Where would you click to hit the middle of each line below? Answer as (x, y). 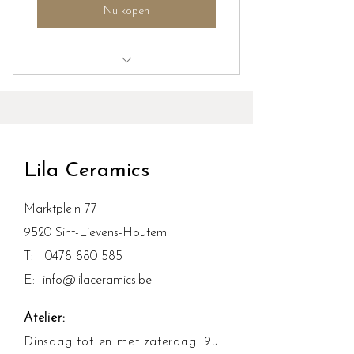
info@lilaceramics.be (97, 280)
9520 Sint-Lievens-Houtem (95, 233)
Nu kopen (126, 12)
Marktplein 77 (60, 209)
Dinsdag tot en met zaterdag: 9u (121, 342)
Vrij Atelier (126, 85)
